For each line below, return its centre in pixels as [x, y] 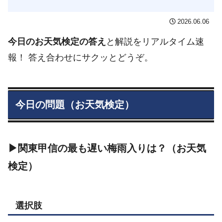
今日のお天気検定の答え [57, 41]
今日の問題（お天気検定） [75, 104]
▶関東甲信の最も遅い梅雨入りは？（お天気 [107, 148]
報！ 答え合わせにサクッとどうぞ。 [81, 57]
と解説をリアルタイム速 [155, 41]
